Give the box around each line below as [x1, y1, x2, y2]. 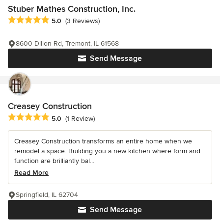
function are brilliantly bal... [14, 157, 94, 165]
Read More [14, 168, 49, 177]
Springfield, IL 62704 [16, 191, 78, 199]
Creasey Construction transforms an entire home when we [14, 137, 192, 146]
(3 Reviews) [65, 17, 100, 26]
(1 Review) [65, 114, 95, 123]
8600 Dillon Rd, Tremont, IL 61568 [16, 39, 119, 48]
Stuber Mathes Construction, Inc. [8, 3, 136, 15]
